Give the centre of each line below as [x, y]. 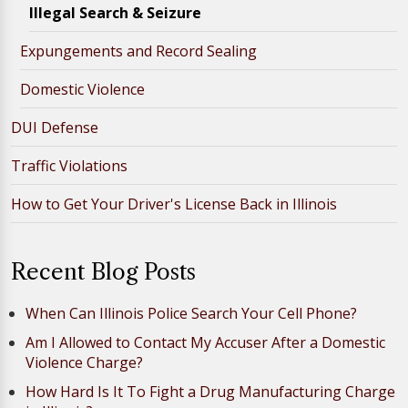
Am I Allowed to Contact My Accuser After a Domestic [205, 342]
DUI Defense [55, 127]
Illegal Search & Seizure [115, 13]
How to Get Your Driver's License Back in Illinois [174, 204]
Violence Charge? [84, 362]
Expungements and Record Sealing [138, 51]
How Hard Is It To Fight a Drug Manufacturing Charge [210, 392]
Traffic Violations [69, 166]
